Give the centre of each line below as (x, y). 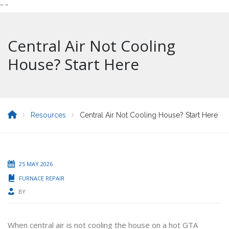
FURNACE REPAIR (42, 178)
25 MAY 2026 (36, 164)
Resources (48, 115)
